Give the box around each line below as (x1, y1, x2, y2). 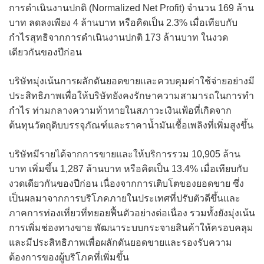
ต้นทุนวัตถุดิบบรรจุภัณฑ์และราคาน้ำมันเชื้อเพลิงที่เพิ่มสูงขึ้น (9, 120, 253, 130)
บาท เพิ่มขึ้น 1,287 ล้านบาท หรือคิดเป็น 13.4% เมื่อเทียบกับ (9, 163, 248, 174)
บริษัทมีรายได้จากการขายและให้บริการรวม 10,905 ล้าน (9, 148, 240, 159)
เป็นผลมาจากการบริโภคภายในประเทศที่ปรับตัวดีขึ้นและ (9, 193, 240, 203)
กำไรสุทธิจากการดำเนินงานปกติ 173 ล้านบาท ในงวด (9, 32, 228, 42)
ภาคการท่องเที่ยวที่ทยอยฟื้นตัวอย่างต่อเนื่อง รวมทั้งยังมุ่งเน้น (9, 207, 255, 218)
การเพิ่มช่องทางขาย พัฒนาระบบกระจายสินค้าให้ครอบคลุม (9, 222, 253, 233)
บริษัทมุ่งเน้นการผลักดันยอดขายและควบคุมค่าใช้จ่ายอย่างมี (9, 75, 255, 86)
